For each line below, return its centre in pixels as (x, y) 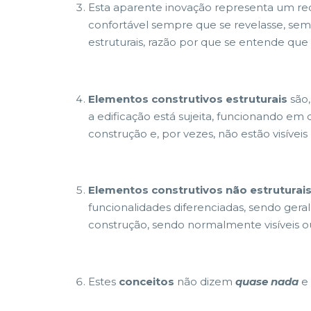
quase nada (267, 281)
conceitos (148, 281)
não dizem (205, 281)
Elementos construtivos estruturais (188, 99)
